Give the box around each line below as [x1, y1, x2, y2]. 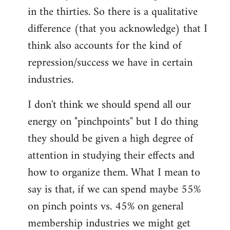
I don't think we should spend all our [28, 94, 191, 115]
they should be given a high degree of [28, 128, 194, 149]
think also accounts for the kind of [28, 35, 182, 56]
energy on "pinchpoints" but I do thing [28, 111, 198, 132]
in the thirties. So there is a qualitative [28, 2, 198, 22]
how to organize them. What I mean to [28, 162, 200, 183]
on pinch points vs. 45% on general [28, 196, 183, 217]
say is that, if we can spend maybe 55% [28, 179, 201, 200]
